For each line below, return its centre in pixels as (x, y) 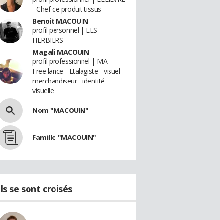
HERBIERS (48, 40)
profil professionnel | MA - (72, 61)
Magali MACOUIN (61, 52)
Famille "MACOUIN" (64, 137)
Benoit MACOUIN (60, 21)
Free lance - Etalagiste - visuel (76, 71)
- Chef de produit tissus (67, 9)
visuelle (43, 91)
